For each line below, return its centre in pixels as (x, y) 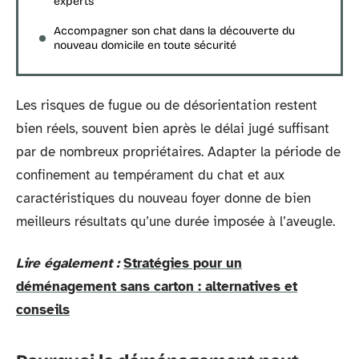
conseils (43, 309)
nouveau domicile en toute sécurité (145, 45)
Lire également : (68, 263)
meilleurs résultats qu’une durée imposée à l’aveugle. (175, 222)
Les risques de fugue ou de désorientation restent (167, 105)
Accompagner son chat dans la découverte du (174, 30)
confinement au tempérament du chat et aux (150, 175)
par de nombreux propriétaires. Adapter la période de (178, 152)
